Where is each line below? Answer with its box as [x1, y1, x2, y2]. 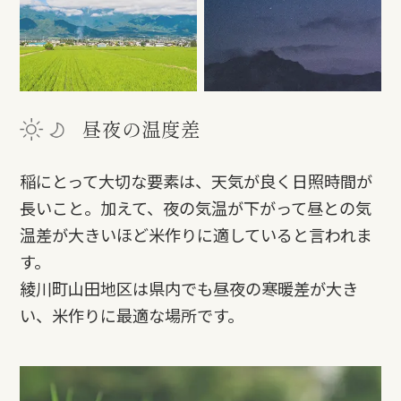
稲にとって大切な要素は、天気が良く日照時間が [20, 169, 373, 193]
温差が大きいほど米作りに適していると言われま [20, 223, 373, 247]
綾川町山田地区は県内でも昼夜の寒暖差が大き [20, 277, 359, 301]
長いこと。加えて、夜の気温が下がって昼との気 [20, 196, 372, 220]
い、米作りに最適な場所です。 [20, 303, 244, 328]
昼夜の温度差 [82, 115, 201, 143]
